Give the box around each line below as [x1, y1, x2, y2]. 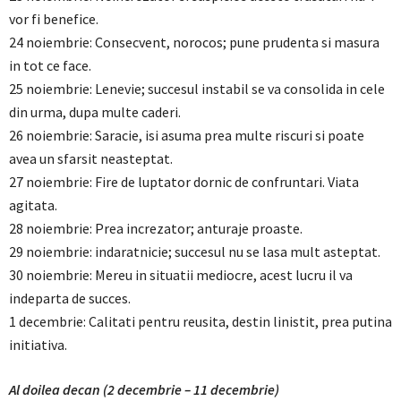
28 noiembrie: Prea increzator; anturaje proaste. [9, 219, 303, 237]
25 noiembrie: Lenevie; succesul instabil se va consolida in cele [9, 80, 385, 98]
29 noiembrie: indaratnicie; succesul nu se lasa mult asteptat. [9, 243, 380, 260]
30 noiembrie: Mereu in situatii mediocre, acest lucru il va [9, 266, 353, 284]
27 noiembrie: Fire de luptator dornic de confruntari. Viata [9, 173, 359, 191]
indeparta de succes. [9, 289, 131, 307]
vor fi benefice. [9, 10, 98, 28]
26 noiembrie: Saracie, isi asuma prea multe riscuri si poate [9, 126, 364, 144]
